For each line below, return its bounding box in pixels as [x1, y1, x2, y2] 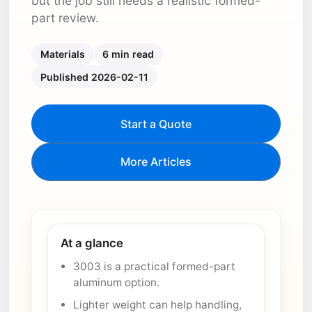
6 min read [102, 48, 155, 61]
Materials [40, 48, 85, 61]
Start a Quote [120, 116, 192, 131]
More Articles [120, 155, 192, 169]
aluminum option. [73, 276, 160, 290]
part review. [31, 10, 99, 25]
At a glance [60, 236, 123, 251]
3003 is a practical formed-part [73, 260, 236, 274]
